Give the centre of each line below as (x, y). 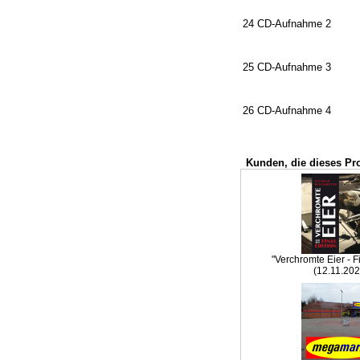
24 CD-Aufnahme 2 (287, 24)
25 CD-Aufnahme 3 (287, 67)
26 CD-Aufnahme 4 (287, 110)
